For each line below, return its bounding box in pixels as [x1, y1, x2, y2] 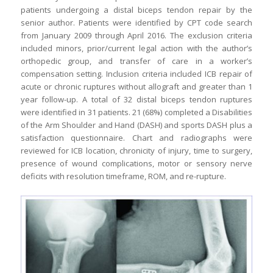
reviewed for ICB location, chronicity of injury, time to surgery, [20, 144, 253, 156]
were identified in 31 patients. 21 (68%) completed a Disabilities [20, 106, 253, 118]
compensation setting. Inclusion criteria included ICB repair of [20, 68, 253, 79]
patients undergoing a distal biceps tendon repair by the [20, 4, 253, 15]
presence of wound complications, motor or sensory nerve [20, 157, 253, 169]
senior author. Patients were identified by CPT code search [20, 16, 253, 28]
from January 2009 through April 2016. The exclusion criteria [20, 29, 253, 41]
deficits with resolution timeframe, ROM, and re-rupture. [20, 170, 226, 182]
